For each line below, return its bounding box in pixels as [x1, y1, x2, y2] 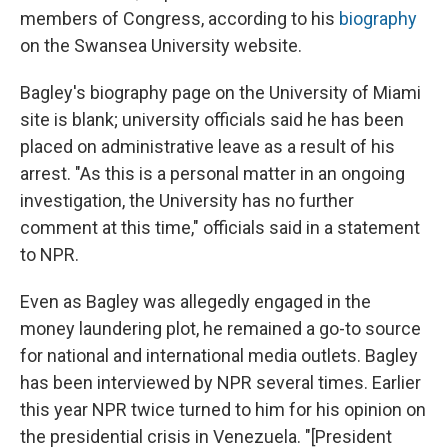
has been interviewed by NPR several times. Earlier [20, 372, 421, 394]
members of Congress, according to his [20, 8, 339, 30]
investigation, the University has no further [20, 190, 354, 212]
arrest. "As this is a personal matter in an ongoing [20, 163, 405, 185]
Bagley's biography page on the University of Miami [20, 82, 421, 104]
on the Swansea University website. [20, 35, 302, 57]
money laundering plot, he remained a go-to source [20, 318, 421, 340]
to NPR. [20, 244, 79, 266]
